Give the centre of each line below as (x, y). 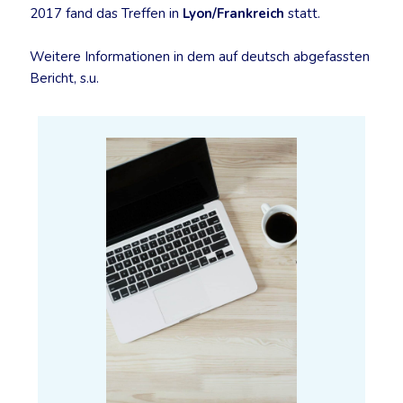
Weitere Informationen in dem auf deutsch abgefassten (200, 57)
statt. (304, 13)
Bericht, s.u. (64, 78)
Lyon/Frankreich (233, 13)
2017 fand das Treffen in (106, 13)
